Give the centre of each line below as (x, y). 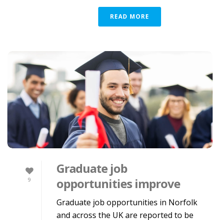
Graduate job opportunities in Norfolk (127, 203)
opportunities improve (118, 184)
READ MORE (130, 17)
